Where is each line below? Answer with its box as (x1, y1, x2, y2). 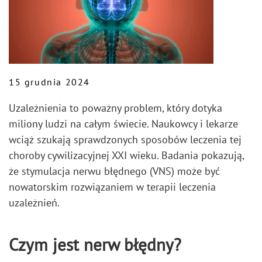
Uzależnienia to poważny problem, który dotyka (9, 101, 222, 115)
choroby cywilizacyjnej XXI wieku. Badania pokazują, (9, 149, 244, 162)
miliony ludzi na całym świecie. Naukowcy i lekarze (9, 117, 238, 130)
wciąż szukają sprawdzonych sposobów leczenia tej (9, 133, 242, 146)
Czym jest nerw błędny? (9, 234, 181, 256)
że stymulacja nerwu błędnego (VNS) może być (9, 164, 220, 178)
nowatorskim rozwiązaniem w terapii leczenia (9, 180, 216, 194)
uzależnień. (9, 196, 60, 209)
